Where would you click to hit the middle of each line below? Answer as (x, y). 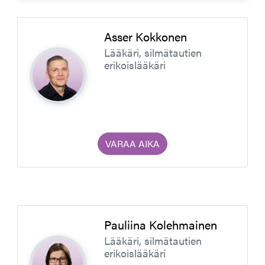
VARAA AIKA (132, 144)
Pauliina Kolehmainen (160, 225)
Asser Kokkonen (145, 36)
